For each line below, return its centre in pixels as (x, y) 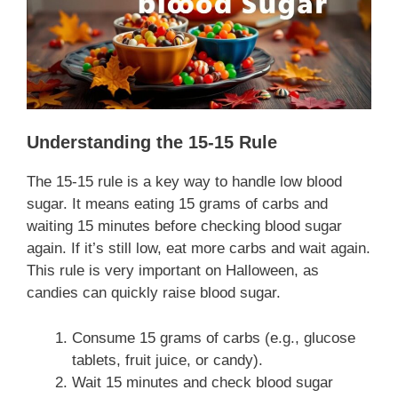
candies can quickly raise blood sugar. (154, 293)
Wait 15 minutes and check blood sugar (203, 382)
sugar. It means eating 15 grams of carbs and (177, 204)
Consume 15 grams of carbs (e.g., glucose (214, 338)
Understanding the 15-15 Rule (152, 143)
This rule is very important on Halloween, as (173, 271)
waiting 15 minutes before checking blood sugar (184, 227)
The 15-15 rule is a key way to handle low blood (184, 182)
